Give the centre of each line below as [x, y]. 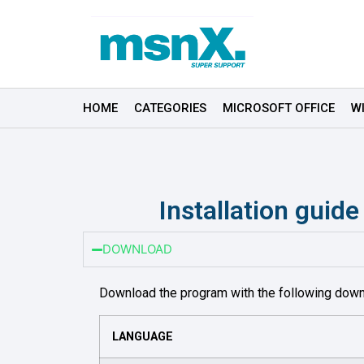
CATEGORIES [170, 108]
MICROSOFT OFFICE [279, 108]
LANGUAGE [143, 336]
